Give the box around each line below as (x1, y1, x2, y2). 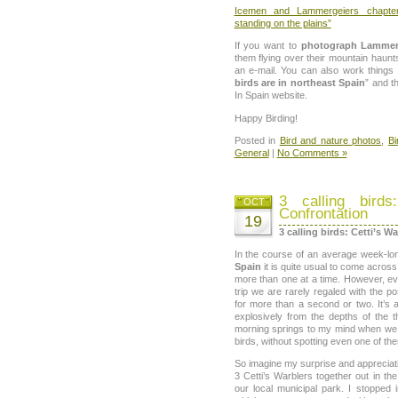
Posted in (234, 134, 280, 146)
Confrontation (278, 204, 368, 222)
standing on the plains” (234, 18, 331, 29)
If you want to (234, 40, 301, 52)
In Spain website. (234, 90, 307, 101)
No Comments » (276, 147, 347, 158)
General (234, 147, 269, 158)
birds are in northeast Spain (234, 77, 366, 89)
